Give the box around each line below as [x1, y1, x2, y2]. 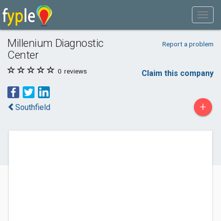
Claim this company [142, 69, 214, 78]
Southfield [15, 103, 50, 112]
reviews [63, 67, 87, 75]
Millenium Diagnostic [7, 37, 104, 49]
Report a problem [162, 40, 214, 48]
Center [7, 48, 39, 61]
